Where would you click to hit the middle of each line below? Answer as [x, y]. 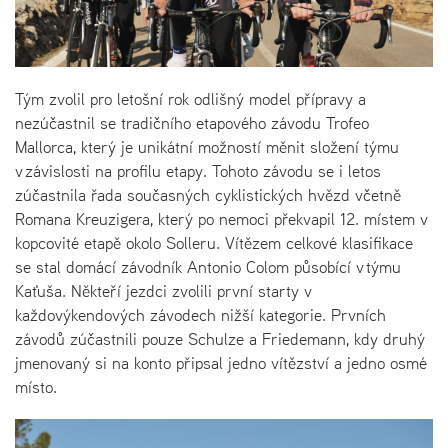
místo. [36, 386]
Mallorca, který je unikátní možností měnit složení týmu [207, 146]
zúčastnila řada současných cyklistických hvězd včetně [208, 194]
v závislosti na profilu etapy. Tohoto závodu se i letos [198, 170]
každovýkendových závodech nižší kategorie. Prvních [200, 314]
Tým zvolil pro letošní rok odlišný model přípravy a [190, 98]
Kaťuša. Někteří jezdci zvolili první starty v [163, 290]
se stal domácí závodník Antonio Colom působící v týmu [208, 266]
